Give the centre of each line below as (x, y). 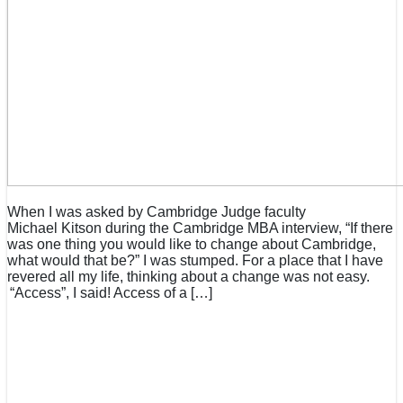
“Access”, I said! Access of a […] (110, 293)
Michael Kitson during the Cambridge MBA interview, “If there (200, 228)
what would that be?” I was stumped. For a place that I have (195, 261)
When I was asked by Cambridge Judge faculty (157, 212)
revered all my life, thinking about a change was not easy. (188, 277)
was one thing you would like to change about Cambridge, (192, 245)
